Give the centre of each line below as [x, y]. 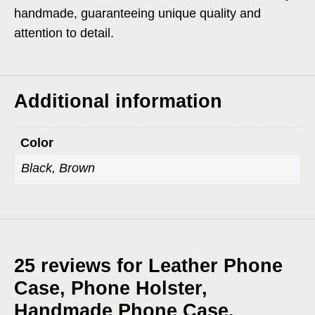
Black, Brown [58, 168]
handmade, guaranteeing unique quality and [137, 13]
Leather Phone [216, 265]
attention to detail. [64, 33]
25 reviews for [81, 265]
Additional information [118, 101]
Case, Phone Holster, [111, 288]
